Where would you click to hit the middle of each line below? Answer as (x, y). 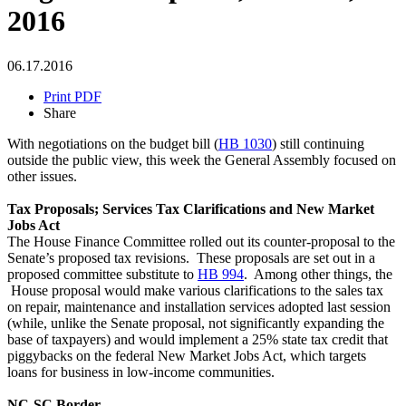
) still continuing (318, 143)
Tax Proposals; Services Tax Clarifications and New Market (191, 208)
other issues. (42, 176)
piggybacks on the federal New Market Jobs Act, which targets (187, 355)
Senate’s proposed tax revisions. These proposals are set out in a (191, 257)
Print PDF (72, 96)
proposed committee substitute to (102, 274)
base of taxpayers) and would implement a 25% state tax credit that (198, 339)
